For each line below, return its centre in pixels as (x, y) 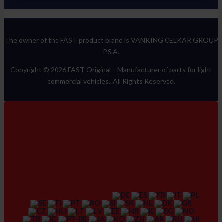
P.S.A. (111, 51)
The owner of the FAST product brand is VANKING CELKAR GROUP (111, 40)
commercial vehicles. (78, 81)
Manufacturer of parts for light (165, 69)
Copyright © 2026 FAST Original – (64, 69)
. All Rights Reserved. (142, 81)
